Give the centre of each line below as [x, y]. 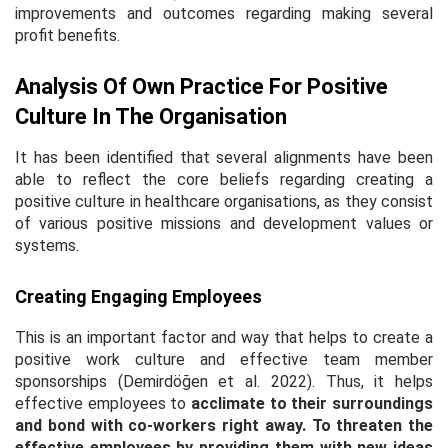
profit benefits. [67, 35]
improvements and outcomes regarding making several [224, 13]
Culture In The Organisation [151, 116]
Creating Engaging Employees [138, 296]
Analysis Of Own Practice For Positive [201, 86]
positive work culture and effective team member [224, 359]
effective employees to [103, 403]
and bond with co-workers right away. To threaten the [224, 425]
